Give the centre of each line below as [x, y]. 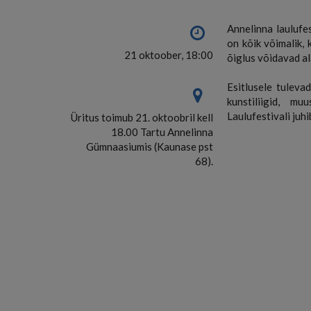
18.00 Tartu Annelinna [162, 132]
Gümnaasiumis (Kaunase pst [150, 146]
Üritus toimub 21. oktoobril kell [142, 117]
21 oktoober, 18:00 [169, 55]
